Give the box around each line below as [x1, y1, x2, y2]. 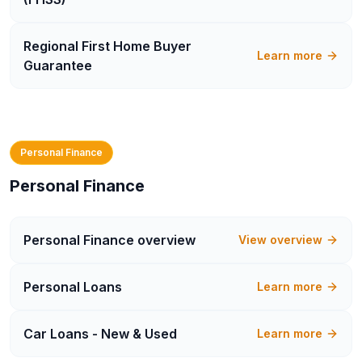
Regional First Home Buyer [23, 38, 192, 54]
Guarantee [23, 57, 92, 74]
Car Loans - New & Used [23, 326, 177, 342]
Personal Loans [23, 279, 122, 295]
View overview [238, 233, 322, 246]
